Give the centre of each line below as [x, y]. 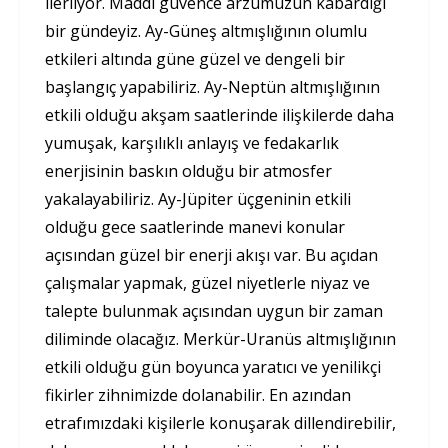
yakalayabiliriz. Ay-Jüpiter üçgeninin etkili [198, 199]
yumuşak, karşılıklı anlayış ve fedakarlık [192, 143]
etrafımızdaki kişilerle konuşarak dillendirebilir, [220, 423]
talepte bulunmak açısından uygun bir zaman [214, 311]
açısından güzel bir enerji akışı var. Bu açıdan [211, 255]
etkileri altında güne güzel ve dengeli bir [195, 59]
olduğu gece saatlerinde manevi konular [195, 227]
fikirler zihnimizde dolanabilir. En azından [198, 395]
